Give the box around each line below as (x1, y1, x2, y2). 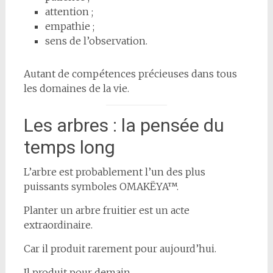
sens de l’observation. (44, 34, 147, 47)
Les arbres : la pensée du (23, 114, 224, 136)
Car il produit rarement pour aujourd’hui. (23, 242, 216, 255)
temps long (23, 136, 115, 158)
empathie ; (44, 19, 94, 32)
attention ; (44, 5, 93, 18)
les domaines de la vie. (23, 82, 129, 94)
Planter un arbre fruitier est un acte (23, 204, 190, 216)
